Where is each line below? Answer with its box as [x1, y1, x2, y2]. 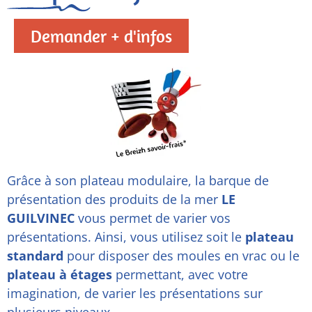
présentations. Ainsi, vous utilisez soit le [7, 228, 245, 246]
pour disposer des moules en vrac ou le [63, 247, 299, 265]
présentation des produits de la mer [7, 191, 218, 208]
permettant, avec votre [112, 266, 248, 283]
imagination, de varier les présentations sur [7, 285, 263, 302]
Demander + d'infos [31, 25, 172, 47]
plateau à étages [7, 266, 112, 283]
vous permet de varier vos [75, 210, 231, 227]
